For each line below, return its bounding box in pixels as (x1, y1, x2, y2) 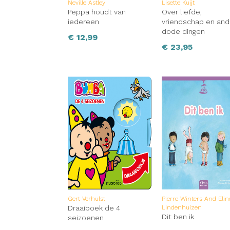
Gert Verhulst (68, 195, 105, 203)
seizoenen (68, 214, 104, 222)
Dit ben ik (162, 213, 195, 221)
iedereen (68, 17, 99, 26)
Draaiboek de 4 (68, 204, 120, 213)
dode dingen (162, 27, 205, 36)
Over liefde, (162, 8, 202, 16)
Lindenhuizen (162, 204, 202, 212)
